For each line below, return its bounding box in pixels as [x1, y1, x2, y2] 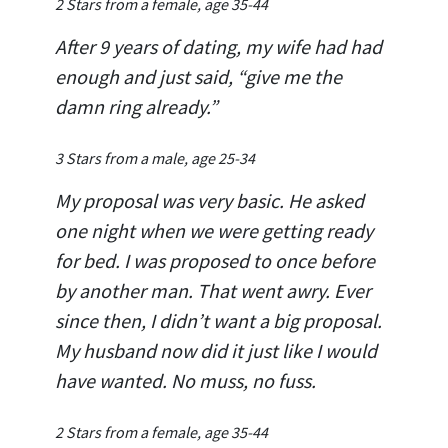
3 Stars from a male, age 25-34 [55, 147, 255, 168]
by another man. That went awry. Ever [55, 277, 371, 303]
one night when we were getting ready [55, 217, 373, 243]
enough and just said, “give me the [55, 63, 342, 89]
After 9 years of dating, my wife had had [55, 33, 382, 59]
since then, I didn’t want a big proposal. [55, 307, 382, 333]
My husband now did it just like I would [55, 337, 377, 363]
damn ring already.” [55, 93, 218, 119]
